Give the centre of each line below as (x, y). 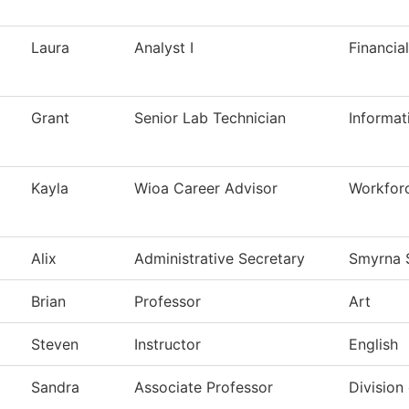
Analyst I (164, 48)
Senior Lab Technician (210, 118)
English (373, 345)
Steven (55, 345)
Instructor (168, 345)
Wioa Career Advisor (206, 189)
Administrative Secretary (220, 259)
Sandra (55, 388)
